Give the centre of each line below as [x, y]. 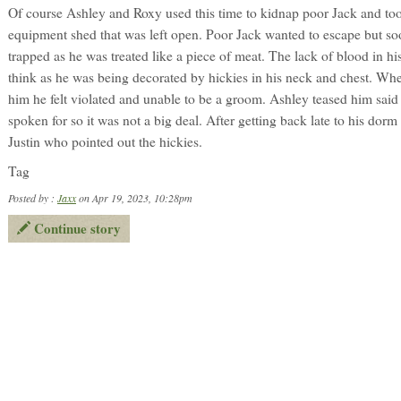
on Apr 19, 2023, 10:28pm [134, 197]
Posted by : [33, 197]
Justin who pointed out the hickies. [105, 141]
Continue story [76, 228]
